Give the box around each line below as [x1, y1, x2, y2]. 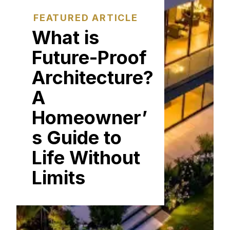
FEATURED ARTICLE [33, 12, 138, 23]
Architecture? [32, 66, 154, 89]
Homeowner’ [32, 106, 147, 129]
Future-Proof [32, 46, 147, 69]
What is [32, 26, 99, 49]
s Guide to [32, 126, 122, 149]
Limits [32, 166, 85, 189]
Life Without [32, 146, 140, 169]
